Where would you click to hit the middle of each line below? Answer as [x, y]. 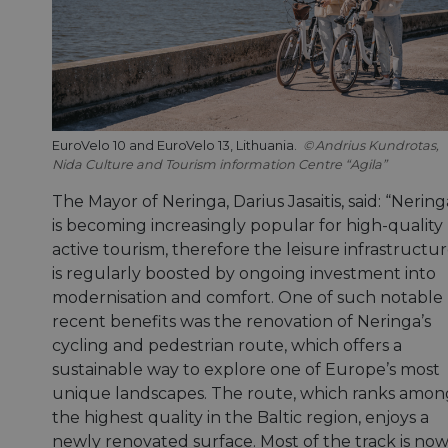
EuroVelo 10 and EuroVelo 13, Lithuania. [176, 145]
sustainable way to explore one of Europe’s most [246, 369]
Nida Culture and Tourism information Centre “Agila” [219, 164]
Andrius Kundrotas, [377, 145]
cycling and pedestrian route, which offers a [227, 345]
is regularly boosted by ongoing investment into [244, 273]
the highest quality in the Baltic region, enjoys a [240, 417]
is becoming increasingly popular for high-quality [247, 225]
